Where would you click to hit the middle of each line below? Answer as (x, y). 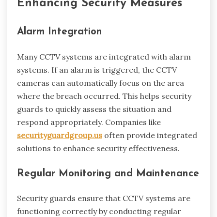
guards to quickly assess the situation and (94, 109)
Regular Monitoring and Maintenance (108, 173)
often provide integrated (150, 135)
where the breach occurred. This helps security (104, 96)
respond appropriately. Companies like (89, 122)
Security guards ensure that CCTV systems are (104, 198)
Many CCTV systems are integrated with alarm (104, 56)
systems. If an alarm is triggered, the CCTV (97, 70)
